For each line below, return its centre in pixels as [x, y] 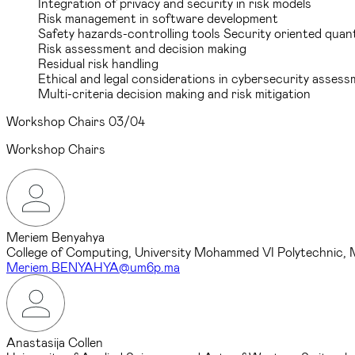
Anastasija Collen [55, 342]
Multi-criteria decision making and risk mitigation [174, 93]
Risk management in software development [158, 17]
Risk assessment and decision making [142, 48]
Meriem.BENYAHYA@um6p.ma [93, 266]
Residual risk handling [98, 63]
